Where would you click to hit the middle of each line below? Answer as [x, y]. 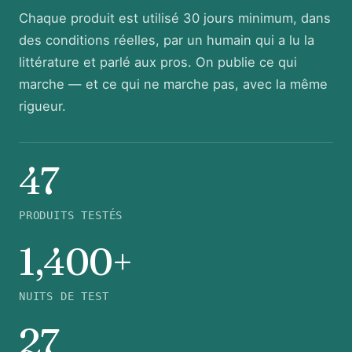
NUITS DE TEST [64, 296]
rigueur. [42, 106]
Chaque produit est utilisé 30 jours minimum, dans [175, 18]
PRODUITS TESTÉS [71, 215]
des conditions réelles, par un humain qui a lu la [167, 40]
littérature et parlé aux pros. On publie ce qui [158, 62]
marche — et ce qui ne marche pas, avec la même [173, 84]
